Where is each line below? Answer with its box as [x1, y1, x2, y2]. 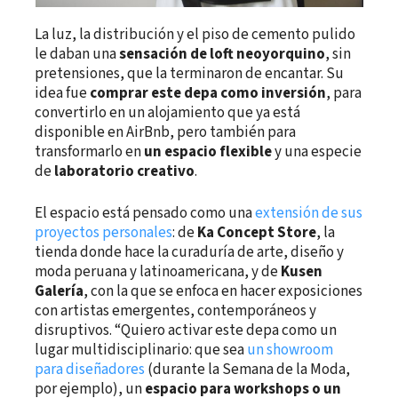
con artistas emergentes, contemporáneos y [35, 300, 317, 322]
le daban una [35, 43, 120, 65]
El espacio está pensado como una [35, 203, 256, 225]
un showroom [247, 339, 334, 362]
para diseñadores [35, 359, 146, 381]
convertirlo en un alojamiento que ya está [35, 101, 301, 123]
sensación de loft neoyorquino [119, 43, 326, 65]
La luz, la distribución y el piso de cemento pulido [35, 23, 356, 45]
